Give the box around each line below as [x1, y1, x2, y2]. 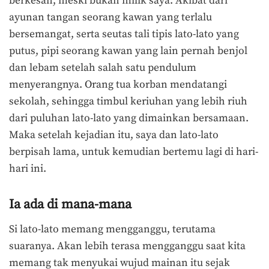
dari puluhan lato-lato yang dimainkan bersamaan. [9, 111, 249, 125]
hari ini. [9, 162, 46, 175]
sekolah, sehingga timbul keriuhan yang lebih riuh [9, 94, 247, 108]
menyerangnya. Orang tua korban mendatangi [9, 77, 227, 91]
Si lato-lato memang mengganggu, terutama [9, 222, 216, 236]
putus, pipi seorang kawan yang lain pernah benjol [9, 44, 247, 58]
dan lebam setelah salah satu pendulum [9, 61, 196, 74]
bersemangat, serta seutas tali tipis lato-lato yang [9, 27, 239, 41]
